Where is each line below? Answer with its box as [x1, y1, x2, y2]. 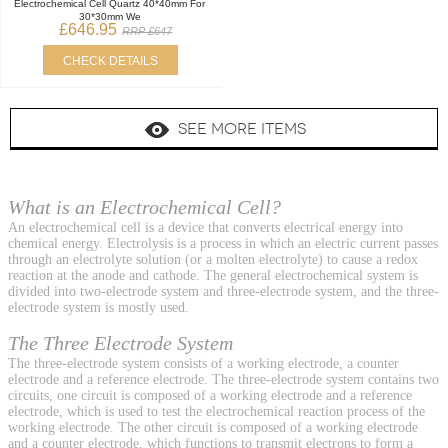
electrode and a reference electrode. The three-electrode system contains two [8, 372, 439, 388]
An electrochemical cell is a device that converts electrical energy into [8, 220, 403, 236]
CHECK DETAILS [63, 53, 159, 68]
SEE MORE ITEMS [177, 119, 306, 139]
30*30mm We [78, 10, 141, 22]
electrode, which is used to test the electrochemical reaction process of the [8, 404, 425, 420]
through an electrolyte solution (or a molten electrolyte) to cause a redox [8, 252, 418, 268]
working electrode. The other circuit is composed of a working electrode [8, 420, 418, 436]
